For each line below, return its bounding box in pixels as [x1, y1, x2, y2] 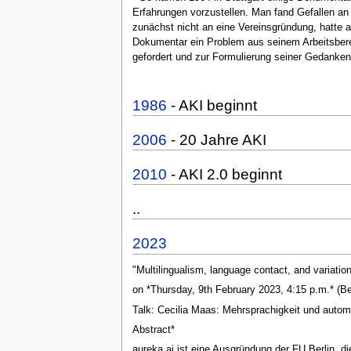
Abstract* [132, 324, 175, 335]
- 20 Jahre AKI [166, 131, 266, 148]
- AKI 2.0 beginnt [166, 165, 282, 183]
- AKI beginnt [166, 96, 257, 114]
